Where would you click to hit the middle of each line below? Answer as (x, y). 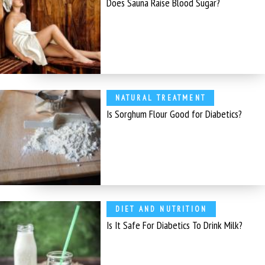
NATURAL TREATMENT (161, 98)
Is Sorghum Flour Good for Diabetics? (174, 114)
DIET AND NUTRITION (161, 209)
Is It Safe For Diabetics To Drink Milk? (175, 225)
